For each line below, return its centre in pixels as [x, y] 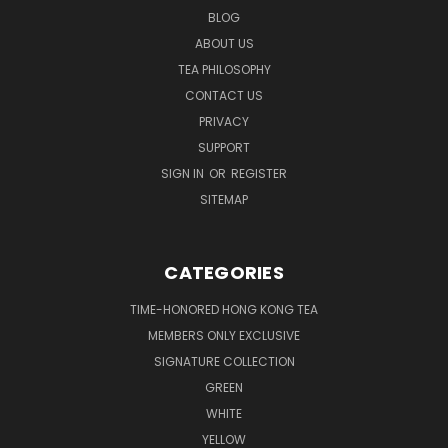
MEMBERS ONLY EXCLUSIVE [224, 335]
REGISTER [259, 173]
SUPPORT [224, 147]
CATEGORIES [224, 272]
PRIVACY [224, 121]
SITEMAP [224, 199]
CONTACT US [224, 95]
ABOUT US [224, 43]
